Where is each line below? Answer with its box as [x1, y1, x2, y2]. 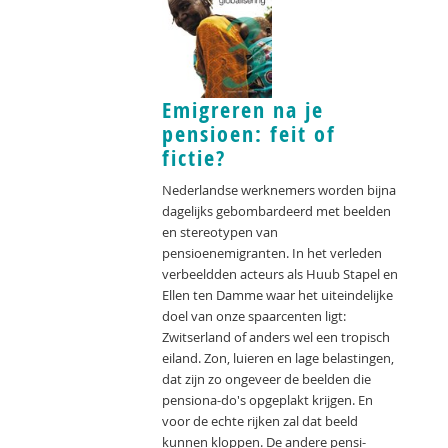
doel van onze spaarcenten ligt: [162, 307, 346, 326]
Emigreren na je [162, 95, 324, 126]
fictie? [162, 143, 226, 174]
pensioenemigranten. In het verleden [162, 244, 382, 263]
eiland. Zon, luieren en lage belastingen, [162, 349, 394, 368]
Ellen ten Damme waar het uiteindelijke [162, 286, 393, 305]
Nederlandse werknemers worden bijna [162, 181, 396, 200]
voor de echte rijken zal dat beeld [162, 412, 358, 431]
